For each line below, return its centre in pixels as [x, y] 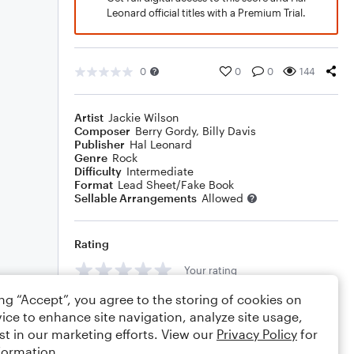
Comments [104, 305]
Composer [102, 131]
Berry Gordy [166, 131]
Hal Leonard [161, 144]
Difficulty [98, 171]
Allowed [222, 198]
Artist [89, 117]
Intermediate [160, 171]
